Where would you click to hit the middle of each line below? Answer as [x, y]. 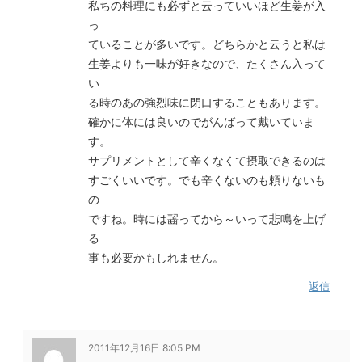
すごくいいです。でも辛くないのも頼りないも [207, 180]
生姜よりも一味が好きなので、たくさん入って [207, 63]
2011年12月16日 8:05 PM [144, 348]
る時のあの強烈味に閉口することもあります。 [207, 102]
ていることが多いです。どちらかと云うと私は [207, 44]
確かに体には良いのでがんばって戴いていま [201, 122]
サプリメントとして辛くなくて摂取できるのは [207, 160]
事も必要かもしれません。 [156, 257]
